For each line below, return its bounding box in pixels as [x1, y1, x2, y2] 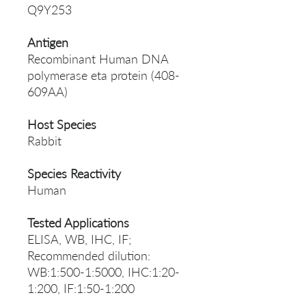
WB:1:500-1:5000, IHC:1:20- [27, 264, 180, 280]
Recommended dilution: [27, 248, 150, 264]
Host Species [27, 117, 96, 133]
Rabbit [27, 133, 61, 149]
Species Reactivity [27, 166, 121, 182]
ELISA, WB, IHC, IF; [27, 232, 132, 247]
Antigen [27, 35, 68, 51]
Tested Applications [27, 215, 129, 231]
